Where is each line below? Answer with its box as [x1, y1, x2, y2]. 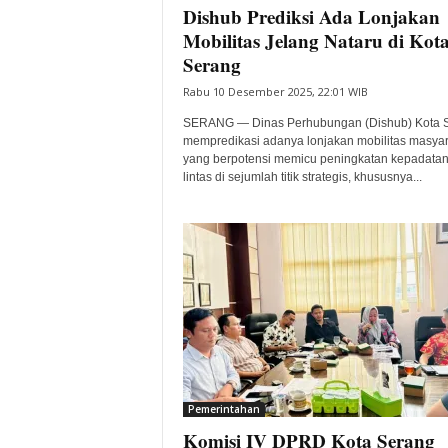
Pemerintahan [187, 402, 260, 416]
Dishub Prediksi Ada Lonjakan [182, 3, 440, 30]
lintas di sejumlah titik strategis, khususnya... [182, 170, 422, 184]
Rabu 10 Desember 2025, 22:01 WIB [182, 84, 368, 99]
